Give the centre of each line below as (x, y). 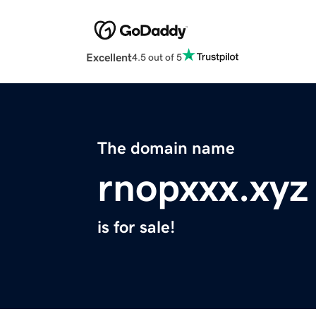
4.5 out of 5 (157, 57)
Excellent (109, 57)
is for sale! (136, 227)
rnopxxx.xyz (203, 188)
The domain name (166, 148)
